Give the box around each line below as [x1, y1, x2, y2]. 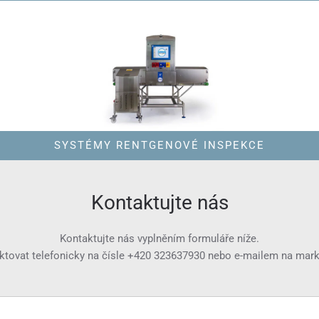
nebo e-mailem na [205, 249, 296, 262]
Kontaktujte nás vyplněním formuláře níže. [60, 232, 259, 245]
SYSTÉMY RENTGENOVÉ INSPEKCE [54, 139, 265, 152]
